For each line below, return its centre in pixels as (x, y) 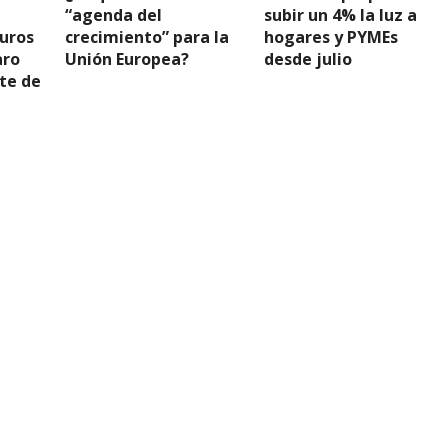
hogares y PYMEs (330, 37)
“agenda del (114, 15)
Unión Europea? (127, 59)
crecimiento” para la (147, 37)
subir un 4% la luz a (340, 15)
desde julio (307, 59)
